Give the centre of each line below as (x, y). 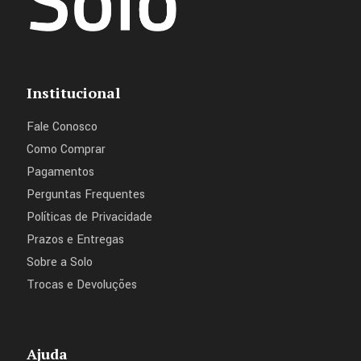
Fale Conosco (62, 127)
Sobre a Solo (60, 263)
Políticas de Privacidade (89, 218)
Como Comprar (66, 150)
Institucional (73, 93)
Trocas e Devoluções (82, 285)
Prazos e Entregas (75, 240)
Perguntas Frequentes (86, 195)
